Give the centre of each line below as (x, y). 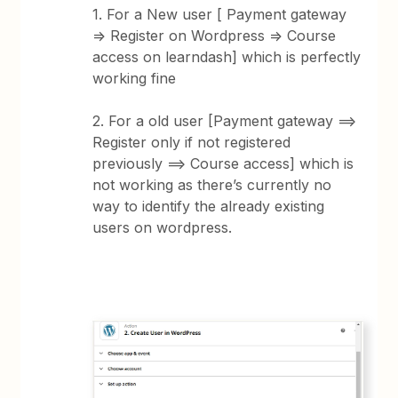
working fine (135, 78)
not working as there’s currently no (212, 185)
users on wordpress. (163, 227)
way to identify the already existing (209, 206)
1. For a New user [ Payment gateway (220, 14)
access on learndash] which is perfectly (227, 57)
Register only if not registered (192, 142)
